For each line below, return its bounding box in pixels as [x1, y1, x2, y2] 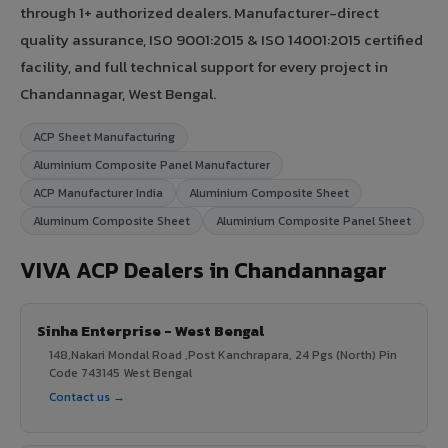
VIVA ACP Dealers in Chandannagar [20, 253, 387, 287]
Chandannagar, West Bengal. [20, 81, 216, 105]
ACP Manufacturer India [33, 183, 163, 202]
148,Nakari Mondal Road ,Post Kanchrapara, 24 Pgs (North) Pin [49, 345, 397, 364]
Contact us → [49, 387, 125, 406]
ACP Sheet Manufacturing [33, 127, 175, 146]
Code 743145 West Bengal [49, 363, 192, 382]
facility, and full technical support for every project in [20, 54, 388, 78]
